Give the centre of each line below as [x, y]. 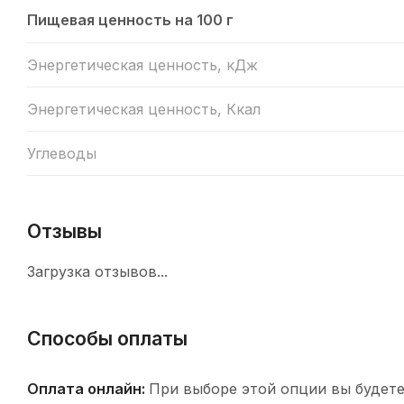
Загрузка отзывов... [97, 271]
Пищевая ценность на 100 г [130, 19]
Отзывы [64, 231]
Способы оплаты [107, 338]
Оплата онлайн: [88, 388]
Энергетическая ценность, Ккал [144, 109]
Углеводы [62, 153]
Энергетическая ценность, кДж [142, 64]
